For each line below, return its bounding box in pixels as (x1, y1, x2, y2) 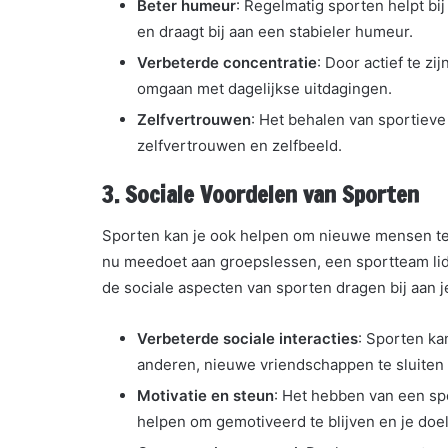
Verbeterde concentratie (137, 53, 317, 73)
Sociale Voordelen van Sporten (125, 178, 419, 212)
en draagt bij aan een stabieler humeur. (137, 22, 413, 42)
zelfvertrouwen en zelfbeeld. (137, 136, 342, 156)
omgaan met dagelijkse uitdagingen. (137, 79, 392, 99)
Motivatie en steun (137, 385, 274, 405)
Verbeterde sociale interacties (137, 328, 358, 348)
